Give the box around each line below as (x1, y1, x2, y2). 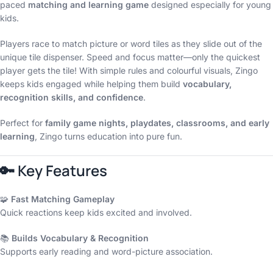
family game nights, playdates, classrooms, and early (45, 118, 269, 128)
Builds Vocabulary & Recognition (12, 233, 149, 243)
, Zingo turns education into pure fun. (35, 131, 182, 141)
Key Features (18, 160, 107, 180)
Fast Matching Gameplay (11, 194, 115, 204)
